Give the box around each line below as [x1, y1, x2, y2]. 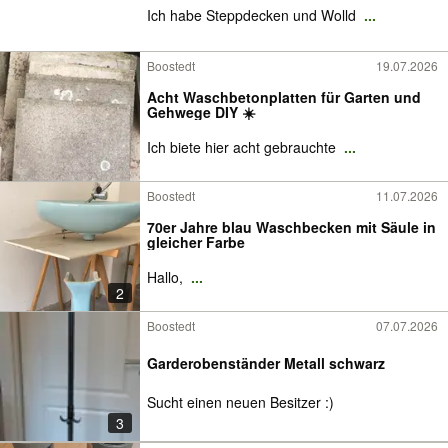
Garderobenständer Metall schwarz [147, 352, 385, 373]
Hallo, [147, 267, 187, 287]
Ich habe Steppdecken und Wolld [147, 5, 360, 25]
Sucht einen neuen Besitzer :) [147, 392, 334, 413]
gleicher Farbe [147, 232, 245, 252]
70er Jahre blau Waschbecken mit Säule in [147, 217, 436, 237]
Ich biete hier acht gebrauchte [147, 137, 340, 157]
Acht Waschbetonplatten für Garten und [147, 87, 421, 107]
